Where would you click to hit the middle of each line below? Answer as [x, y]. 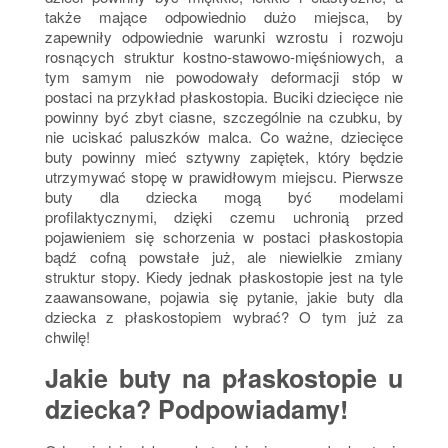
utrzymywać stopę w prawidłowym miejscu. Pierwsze [224, 177]
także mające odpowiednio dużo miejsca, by [224, 17]
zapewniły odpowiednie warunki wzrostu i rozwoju [224, 37]
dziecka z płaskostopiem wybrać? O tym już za [224, 317]
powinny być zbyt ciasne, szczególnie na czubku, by [224, 117]
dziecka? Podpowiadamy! [196, 409]
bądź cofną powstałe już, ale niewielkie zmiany [224, 257]
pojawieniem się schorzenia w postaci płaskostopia [224, 237]
